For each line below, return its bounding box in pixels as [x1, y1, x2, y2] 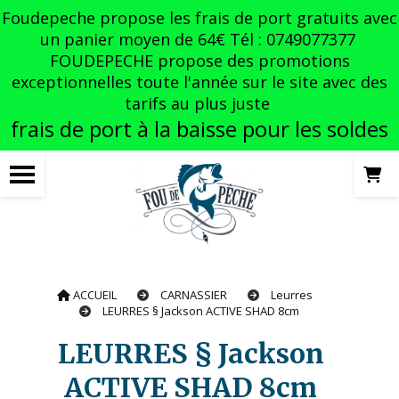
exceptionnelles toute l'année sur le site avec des [12, 71, 387, 93]
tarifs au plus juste [125, 93, 274, 114]
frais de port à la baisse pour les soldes [11, 114, 388, 143]
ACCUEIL [73, 287, 119, 304]
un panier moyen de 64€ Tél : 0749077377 [39, 28, 360, 50]
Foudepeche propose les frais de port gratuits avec [2, 7, 397, 28]
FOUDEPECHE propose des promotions [49, 50, 350, 71]
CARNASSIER [160, 287, 230, 304]
